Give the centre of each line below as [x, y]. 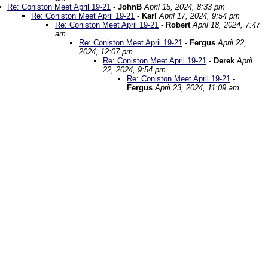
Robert [178, 25]
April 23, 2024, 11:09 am [197, 88]
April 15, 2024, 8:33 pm [185, 7]
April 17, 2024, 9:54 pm [200, 16]
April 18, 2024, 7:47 [226, 25]
